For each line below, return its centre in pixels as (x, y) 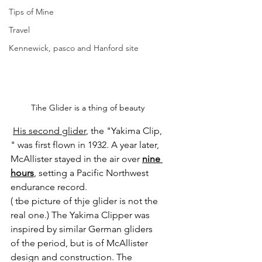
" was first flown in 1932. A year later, (86, 145)
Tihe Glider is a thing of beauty (88, 108)
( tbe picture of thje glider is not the (85, 201)
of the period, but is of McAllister (80, 243)
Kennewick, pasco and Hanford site (74, 48)
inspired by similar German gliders (83, 229)
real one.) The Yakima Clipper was (81, 215)
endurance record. (49, 187)
